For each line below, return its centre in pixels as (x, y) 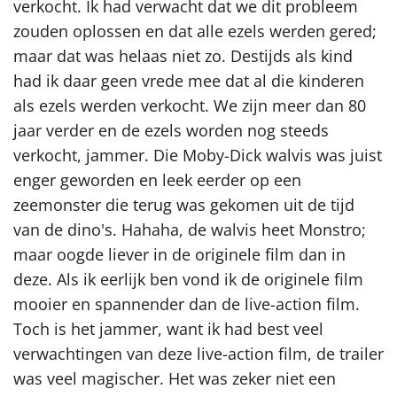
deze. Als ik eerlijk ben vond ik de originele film (188, 279)
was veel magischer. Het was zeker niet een (175, 378)
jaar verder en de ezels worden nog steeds (171, 130)
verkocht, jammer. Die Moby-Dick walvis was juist (198, 155)
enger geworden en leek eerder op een (157, 179)
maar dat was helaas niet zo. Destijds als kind (183, 55)
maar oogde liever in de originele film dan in (179, 254)
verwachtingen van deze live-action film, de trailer (198, 353)
